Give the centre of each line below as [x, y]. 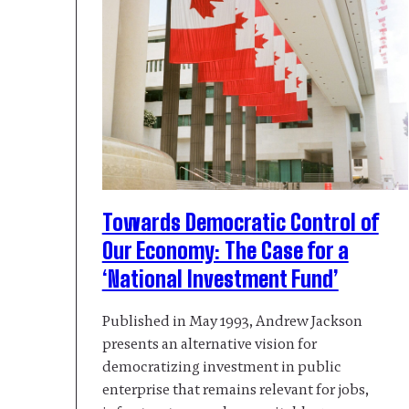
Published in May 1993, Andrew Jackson [232, 321]
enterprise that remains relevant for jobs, [235, 390]
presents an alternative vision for [209, 344]
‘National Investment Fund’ [220, 279]
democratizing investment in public [221, 367]
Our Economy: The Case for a [225, 251]
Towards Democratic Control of [240, 223]
